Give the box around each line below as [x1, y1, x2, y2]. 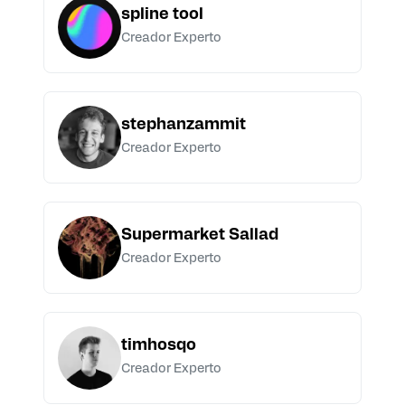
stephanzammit [121, 118, 246, 134]
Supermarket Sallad [121, 228, 278, 244]
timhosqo [121, 338, 196, 354]
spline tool [121, 7, 203, 24]
